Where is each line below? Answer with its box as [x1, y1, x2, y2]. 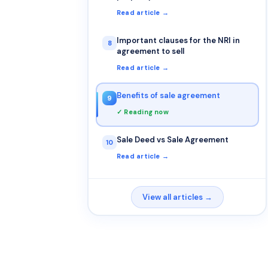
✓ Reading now [117, 108, 169, 116]
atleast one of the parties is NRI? [117, 2, 243, 12]
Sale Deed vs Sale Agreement [117, 135, 229, 145]
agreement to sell [117, 46, 184, 56]
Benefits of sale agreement [117, 90, 220, 100]
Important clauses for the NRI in [117, 35, 240, 45]
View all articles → [142, 191, 212, 202]
